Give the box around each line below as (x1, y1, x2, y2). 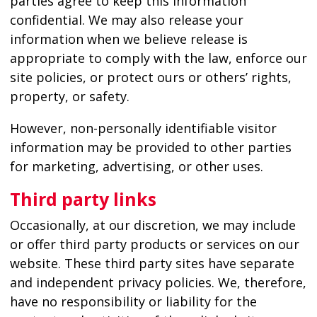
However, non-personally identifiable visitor (9, 119, 277, 137)
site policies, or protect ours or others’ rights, (9, 68, 292, 86)
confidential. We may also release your (9, 11, 243, 28)
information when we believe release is (9, 30, 248, 47)
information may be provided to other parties (9, 138, 292, 156)
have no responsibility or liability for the (9, 292, 257, 310)
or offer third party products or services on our (9, 235, 299, 253)
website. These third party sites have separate (9, 254, 294, 272)
